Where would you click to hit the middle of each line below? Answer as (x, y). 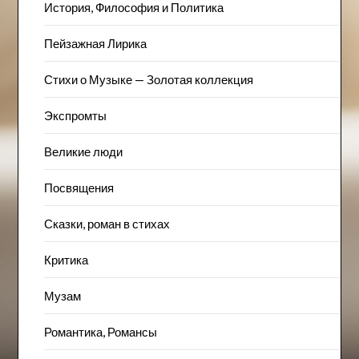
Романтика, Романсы (100, 332)
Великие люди (83, 152)
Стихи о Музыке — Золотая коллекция (148, 80)
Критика (66, 260)
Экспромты (75, 116)
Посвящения (79, 188)
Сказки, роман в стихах (107, 224)
